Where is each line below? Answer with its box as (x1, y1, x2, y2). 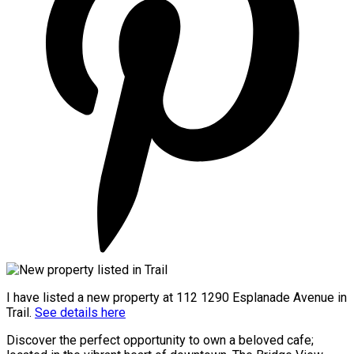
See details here (35, 304, 126, 320)
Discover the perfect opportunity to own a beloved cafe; (6, 332, 314, 348)
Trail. (6, 304, 35, 320)
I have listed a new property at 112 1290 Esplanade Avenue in (6, 289, 347, 305)
